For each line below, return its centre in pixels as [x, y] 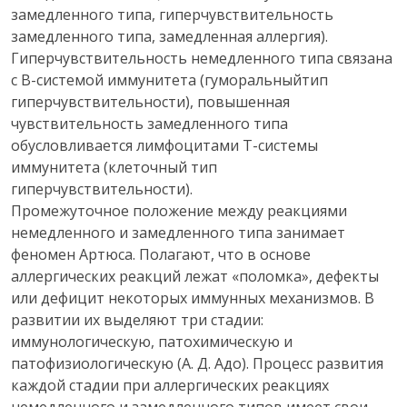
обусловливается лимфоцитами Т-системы [164, 145]
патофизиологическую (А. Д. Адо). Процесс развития [197, 363]
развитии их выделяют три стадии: [137, 320]
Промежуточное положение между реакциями [179, 211]
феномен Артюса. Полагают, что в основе [161, 254]
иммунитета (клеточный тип [114, 167]
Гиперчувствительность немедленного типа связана [202, 58]
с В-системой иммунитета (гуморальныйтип [169, 80]
